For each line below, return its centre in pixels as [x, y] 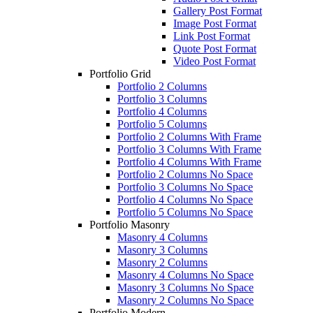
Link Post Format [212, 36]
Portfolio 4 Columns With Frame [189, 161]
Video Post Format [214, 61]
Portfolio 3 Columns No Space [185, 187]
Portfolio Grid [120, 73]
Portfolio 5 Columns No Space [185, 212]
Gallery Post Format [218, 10]
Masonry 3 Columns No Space [185, 287]
